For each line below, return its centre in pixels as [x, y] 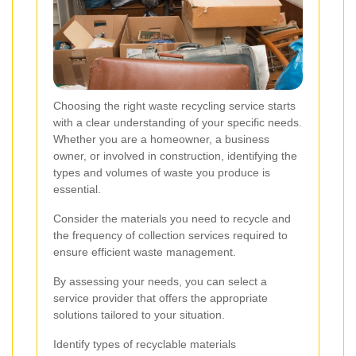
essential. [77, 189]
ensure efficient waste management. [145, 252]
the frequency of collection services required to [170, 235]
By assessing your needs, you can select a [160, 281]
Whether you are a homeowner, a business [161, 139]
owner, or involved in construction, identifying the [175, 155]
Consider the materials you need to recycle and [172, 218]
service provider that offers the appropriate [161, 298]
